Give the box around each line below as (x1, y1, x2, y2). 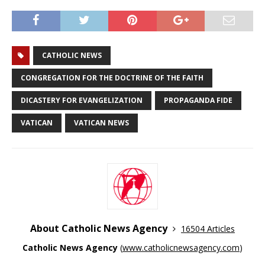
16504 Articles (181, 222, 235, 234)
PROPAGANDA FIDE (164, 95, 232, 105)
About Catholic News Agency (30, 221, 170, 235)
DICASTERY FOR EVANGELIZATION (21, 95, 143, 105)
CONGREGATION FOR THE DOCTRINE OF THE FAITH (21, 72, 203, 83)
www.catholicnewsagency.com (122, 241, 240, 253)
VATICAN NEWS (74, 117, 129, 128)
